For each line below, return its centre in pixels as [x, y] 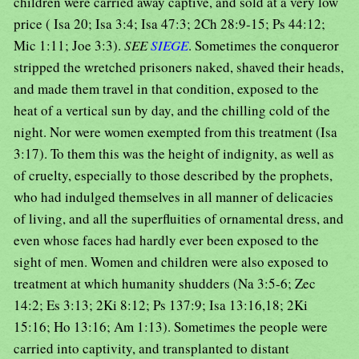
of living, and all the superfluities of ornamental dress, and [179, 219]
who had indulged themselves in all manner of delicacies [173, 197]
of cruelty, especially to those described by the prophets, [173, 175]
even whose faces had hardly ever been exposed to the [166, 240]
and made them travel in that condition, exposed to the [166, 89]
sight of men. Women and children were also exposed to [171, 262]
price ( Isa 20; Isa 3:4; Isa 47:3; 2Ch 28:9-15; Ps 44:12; [169, 24]
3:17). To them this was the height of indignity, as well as [174, 154]
